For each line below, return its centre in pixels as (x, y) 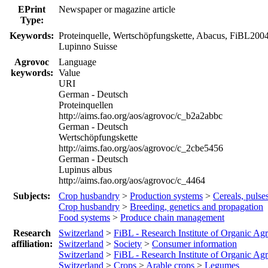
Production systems (166, 196)
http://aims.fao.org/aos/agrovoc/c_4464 (132, 180)
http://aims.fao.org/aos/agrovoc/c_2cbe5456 (141, 148)
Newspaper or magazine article (117, 9)
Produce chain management (172, 217)
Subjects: (32, 196)
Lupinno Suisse (88, 46)
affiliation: (32, 243)
